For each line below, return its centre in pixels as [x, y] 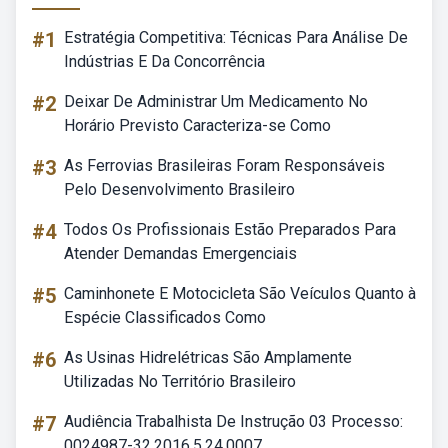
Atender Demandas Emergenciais [180, 253]
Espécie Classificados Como [165, 317]
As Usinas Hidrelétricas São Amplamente [208, 357]
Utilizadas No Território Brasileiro [180, 381]
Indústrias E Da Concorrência [164, 61]
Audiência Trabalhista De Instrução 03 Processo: [233, 421]
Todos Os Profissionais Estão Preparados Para [230, 229]
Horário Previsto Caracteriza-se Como [197, 125]
